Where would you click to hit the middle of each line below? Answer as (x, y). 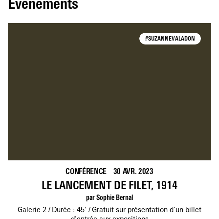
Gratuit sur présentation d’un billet (147, 211)
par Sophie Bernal (109, 198)
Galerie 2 (32, 211)
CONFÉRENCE (86, 172)
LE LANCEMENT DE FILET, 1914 (109, 187)
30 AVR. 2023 (133, 172)
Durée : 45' (69, 211)
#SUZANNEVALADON (170, 39)
